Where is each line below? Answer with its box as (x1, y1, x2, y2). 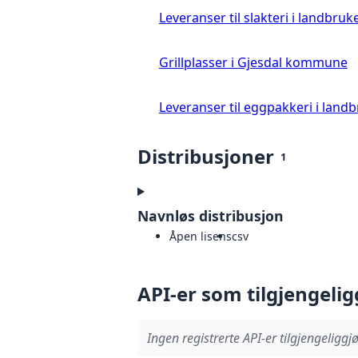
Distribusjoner (137, 143, 274, 170)
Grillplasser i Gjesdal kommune (158, 54, 348, 72)
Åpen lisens (169, 229, 232, 245)
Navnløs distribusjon (137, 206, 284, 226)
